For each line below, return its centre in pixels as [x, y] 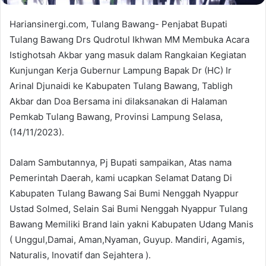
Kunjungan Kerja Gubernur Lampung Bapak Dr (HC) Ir [121, 70]
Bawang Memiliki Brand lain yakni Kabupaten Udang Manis [132, 224]
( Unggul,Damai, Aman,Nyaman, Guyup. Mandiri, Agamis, [127, 239]
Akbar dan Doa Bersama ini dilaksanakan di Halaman [118, 101]
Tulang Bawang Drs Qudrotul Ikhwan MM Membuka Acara [129, 39]
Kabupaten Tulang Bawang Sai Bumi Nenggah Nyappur [124, 193]
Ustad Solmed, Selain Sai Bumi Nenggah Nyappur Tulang [129, 208]
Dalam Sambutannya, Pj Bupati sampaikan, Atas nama [121, 162]
